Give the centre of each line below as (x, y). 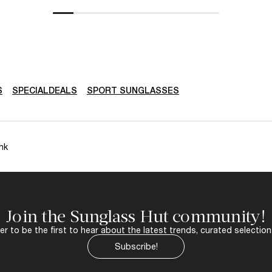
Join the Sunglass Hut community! (136, 216)
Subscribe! (136, 246)
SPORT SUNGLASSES (133, 90)
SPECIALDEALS (45, 90)
